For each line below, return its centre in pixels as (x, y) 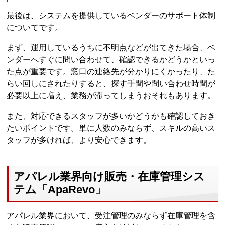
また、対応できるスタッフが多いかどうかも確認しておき (111, 116)
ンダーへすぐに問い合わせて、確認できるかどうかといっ (111, 60)
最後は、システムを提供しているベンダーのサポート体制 (111, 16)
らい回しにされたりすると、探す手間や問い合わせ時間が (111, 84)
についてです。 (35, 28)
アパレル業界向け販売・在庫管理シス (109, 176)
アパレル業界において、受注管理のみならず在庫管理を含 (111, 215)
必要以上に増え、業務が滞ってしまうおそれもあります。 (111, 96)
